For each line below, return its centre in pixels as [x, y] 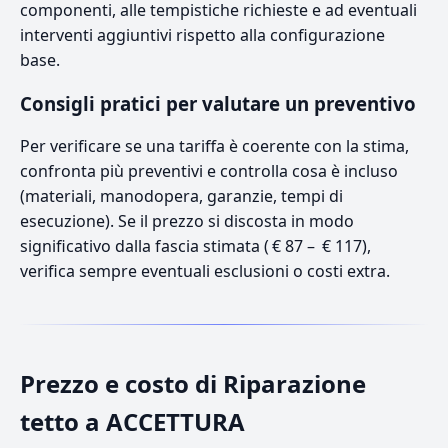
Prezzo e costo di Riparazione [193, 383]
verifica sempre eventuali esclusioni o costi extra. [205, 270]
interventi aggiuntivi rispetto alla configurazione [202, 34]
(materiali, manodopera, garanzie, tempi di [181, 195]
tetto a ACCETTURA [132, 421]
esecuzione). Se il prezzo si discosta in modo [187, 220]
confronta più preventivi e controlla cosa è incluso [209, 170]
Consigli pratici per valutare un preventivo [218, 103]
